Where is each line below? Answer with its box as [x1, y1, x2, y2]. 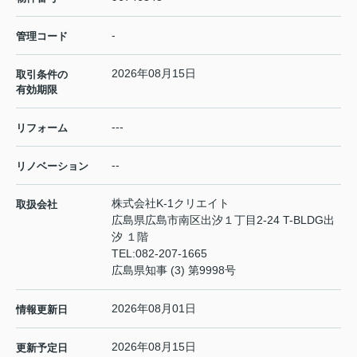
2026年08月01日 [112, 301, 196, 315]
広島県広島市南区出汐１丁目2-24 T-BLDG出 [112, 213, 335, 226]
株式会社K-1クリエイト [112, 196, 229, 210]
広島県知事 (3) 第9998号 [112, 263, 236, 277]
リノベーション [16, 159, 88, 172]
